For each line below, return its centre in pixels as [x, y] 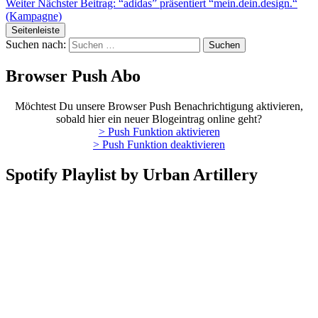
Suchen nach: [36, 45]
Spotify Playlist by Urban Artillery [132, 174]
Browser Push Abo [73, 76]
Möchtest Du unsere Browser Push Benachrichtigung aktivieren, [159, 106]
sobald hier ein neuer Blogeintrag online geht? [159, 119]
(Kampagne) [34, 16]
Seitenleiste [35, 31]
